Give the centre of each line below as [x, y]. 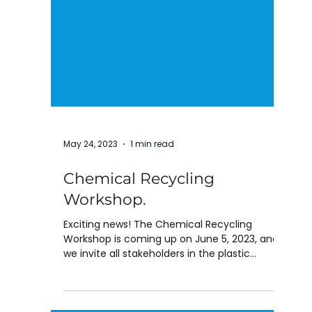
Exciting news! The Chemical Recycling [158, 278]
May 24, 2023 [91, 197]
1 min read [152, 197]
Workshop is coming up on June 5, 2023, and [171, 292]
